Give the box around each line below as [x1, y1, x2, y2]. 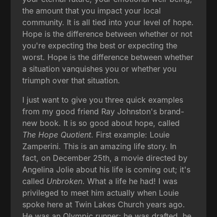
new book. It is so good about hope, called [22, 118, 180, 128]
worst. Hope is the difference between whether [22, 52, 194, 62]
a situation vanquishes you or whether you [22, 63, 177, 74]
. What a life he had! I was [82, 176, 178, 186]
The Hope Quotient [22, 129, 92, 139]
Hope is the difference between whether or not [22, 29, 193, 39]
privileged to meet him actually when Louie [22, 187, 179, 198]
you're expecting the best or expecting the [22, 40, 178, 50]
